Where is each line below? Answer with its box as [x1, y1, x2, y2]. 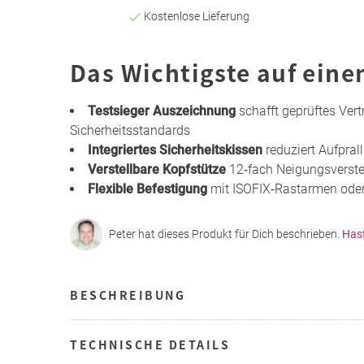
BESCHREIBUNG [70, 286, 185, 303]
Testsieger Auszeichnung [88, 102, 236, 119]
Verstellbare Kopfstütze [88, 161, 226, 177]
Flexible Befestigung [88, 180, 207, 197]
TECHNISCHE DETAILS [70, 336, 230, 353]
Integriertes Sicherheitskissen [88, 141, 262, 158]
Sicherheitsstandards [70, 122, 190, 138]
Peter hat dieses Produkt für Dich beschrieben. [109, 227, 342, 241]
